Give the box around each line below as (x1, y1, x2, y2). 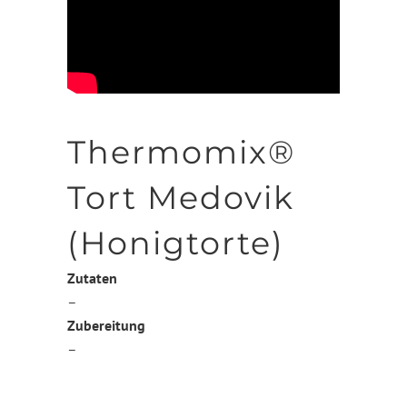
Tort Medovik (67, 178, 294, 217)
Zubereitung (67, 316, 145, 334)
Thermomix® (67, 133, 295, 172)
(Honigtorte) (67, 223, 284, 263)
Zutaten (67, 269, 117, 287)
